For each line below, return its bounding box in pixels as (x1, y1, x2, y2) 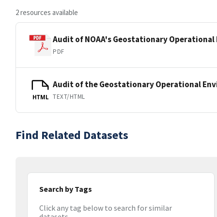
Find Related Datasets (15, 127, 128, 142)
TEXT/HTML (53, 92, 85, 101)
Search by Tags (39, 184, 92, 194)
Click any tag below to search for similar (39, 203, 172, 213)
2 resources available (15, 8, 78, 17)
